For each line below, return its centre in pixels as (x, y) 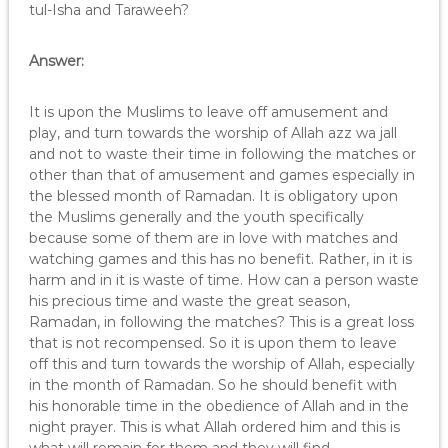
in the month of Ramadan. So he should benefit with (212, 385)
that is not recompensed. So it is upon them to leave (212, 343)
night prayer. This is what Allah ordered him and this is (214, 427)
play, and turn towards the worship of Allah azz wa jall (212, 133)
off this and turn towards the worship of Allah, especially (221, 364)
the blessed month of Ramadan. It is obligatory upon (213, 196)
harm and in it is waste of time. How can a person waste (223, 280)
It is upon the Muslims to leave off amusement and (208, 112)
